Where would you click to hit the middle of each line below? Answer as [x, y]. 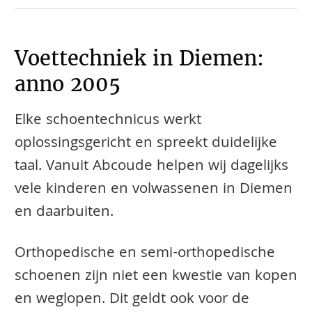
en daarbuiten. [64, 213]
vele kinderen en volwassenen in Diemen [154, 190]
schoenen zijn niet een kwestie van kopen [156, 278]
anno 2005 [68, 84]
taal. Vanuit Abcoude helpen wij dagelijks [151, 167]
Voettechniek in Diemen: [139, 58]
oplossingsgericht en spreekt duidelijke [146, 144]
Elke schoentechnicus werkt [108, 121]
